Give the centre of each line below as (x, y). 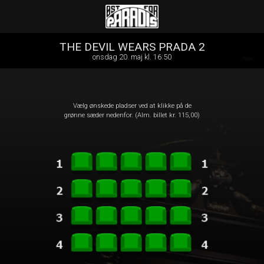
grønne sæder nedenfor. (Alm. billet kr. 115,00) (132, 115)
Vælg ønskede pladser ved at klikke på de (132, 106)
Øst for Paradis (132, 16)
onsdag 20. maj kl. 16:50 (132, 57)
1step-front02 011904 (132, 23)
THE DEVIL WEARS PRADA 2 (132, 47)
